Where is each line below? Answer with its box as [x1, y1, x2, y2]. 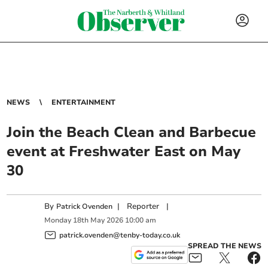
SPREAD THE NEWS [187, 240, 261, 251]
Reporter [127, 201, 160, 212]
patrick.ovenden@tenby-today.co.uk [59, 230, 181, 240]
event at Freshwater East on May [7, 142, 241, 161]
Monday [44, 215, 72, 226]
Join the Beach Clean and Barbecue [7, 123, 257, 142]
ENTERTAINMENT [51, 98, 116, 107]
